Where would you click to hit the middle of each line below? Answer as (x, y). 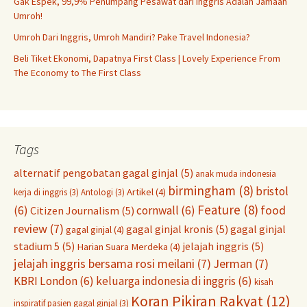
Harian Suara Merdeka (122, 247)
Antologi (97, 192)
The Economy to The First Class (77, 73)
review (30, 229)
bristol (272, 192)
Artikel (140, 192)
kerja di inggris (40, 192)
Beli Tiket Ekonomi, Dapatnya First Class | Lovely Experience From (147, 59)
